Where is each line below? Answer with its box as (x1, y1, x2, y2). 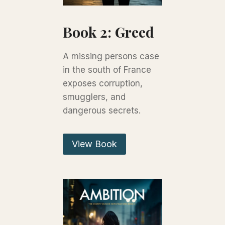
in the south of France (63, 64, 152, 75)
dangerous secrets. (63, 105, 141, 116)
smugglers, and (63, 91, 126, 102)
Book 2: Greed (63, 22, 155, 41)
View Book (72, 138, 118, 149)
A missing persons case (63, 51, 160, 61)
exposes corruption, (63, 78, 143, 88)
